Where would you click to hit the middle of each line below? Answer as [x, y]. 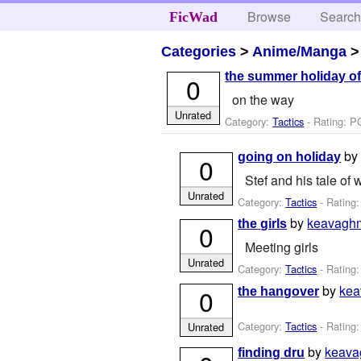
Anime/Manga [300, 51]
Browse [270, 17]
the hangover [279, 291]
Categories [199, 51]
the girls [263, 224]
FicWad [193, 17]
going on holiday [290, 157]
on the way [263, 99]
